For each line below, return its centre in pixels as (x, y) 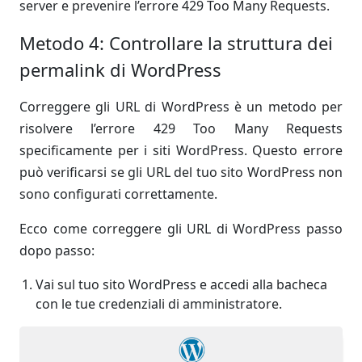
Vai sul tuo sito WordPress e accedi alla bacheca (181, 284)
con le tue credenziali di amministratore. (159, 304)
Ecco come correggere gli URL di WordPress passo (181, 229)
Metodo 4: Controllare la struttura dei (176, 43)
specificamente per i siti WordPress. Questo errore (181, 150)
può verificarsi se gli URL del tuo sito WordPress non (181, 172)
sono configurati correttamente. (118, 194)
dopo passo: (57, 250)
